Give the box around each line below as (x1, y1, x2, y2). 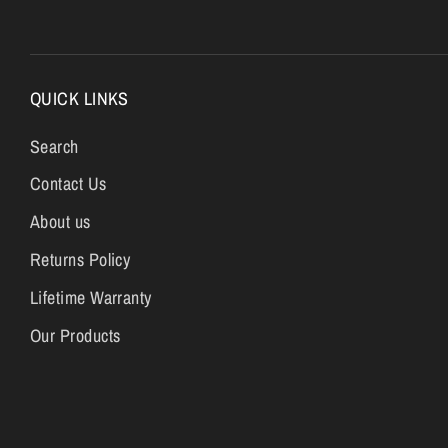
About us (30, 209, 91, 235)
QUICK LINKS (30, 86, 129, 112)
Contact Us (30, 171, 107, 197)
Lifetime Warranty (30, 284, 152, 310)
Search (30, 133, 79, 159)
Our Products (30, 322, 121, 348)
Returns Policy (30, 247, 131, 273)
